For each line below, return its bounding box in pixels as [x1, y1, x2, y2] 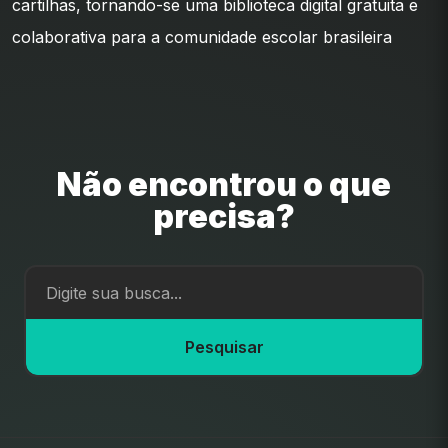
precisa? [153, 197, 295, 237]
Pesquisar [184, 337, 264, 358]
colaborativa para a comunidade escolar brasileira [12, 26, 392, 47]
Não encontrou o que [57, 165, 391, 205]
